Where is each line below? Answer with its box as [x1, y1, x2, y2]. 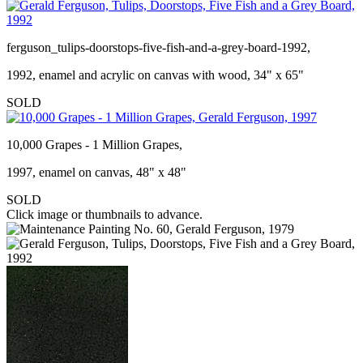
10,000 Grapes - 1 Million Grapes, [6, 137, 182, 152]
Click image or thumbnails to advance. [6, 207, 203, 221]
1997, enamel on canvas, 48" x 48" [6, 164, 186, 179]
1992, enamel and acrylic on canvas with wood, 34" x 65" [6, 67, 304, 82]
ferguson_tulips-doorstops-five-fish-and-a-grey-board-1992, [6, 40, 310, 54]
